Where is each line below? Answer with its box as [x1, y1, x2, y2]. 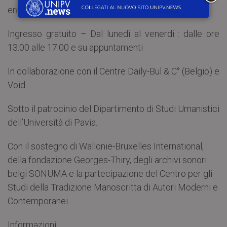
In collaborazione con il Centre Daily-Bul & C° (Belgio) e [8, 65, 219, 77]
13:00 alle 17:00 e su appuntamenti [8, 42, 143, 53]
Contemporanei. [8, 195, 69, 206]
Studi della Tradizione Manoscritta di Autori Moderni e [8, 181, 218, 193]
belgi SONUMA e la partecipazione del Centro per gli [8, 168, 212, 179]
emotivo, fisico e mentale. [8, 4, 107, 15]
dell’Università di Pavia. [8, 117, 97, 128]
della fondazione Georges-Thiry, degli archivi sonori [8, 154, 207, 165]
